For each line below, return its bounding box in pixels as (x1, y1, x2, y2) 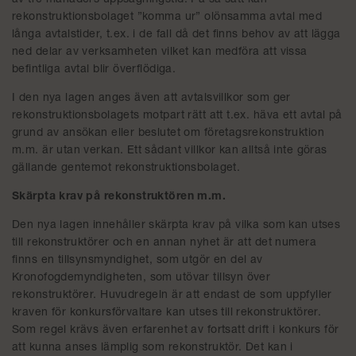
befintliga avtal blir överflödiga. (12, 64, 176, 75)
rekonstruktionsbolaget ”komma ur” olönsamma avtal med (12, 12, 323, 23)
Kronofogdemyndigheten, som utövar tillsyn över (12, 273, 271, 284)
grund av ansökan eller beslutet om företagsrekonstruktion (12, 128, 324, 139)
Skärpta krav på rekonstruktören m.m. (12, 192, 226, 203)
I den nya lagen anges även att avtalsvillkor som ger (12, 93, 291, 104)
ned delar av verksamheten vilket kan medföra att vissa (12, 47, 308, 58)
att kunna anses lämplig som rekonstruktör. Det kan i (12, 342, 293, 354)
